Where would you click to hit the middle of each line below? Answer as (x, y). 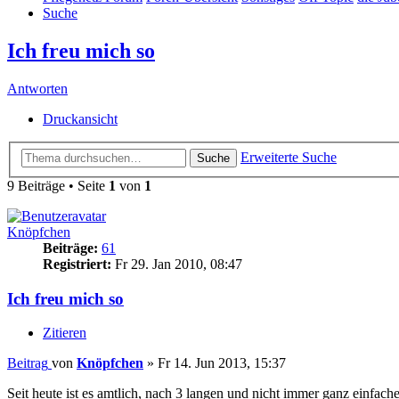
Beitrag (28, 363)
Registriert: (77, 264)
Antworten (37, 89)
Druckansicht (80, 119)
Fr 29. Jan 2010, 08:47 (177, 264)
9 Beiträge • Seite (58, 185)
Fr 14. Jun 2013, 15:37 (222, 363)
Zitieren (65, 333)
